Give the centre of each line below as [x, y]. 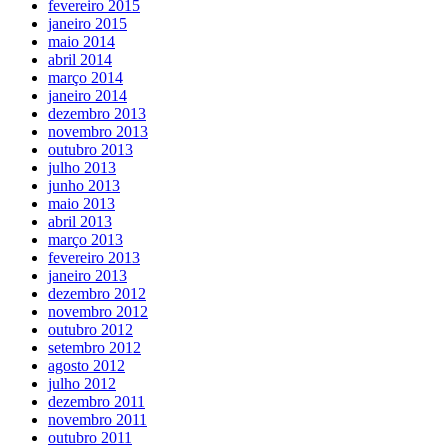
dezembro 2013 [97, 113]
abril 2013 [80, 221]
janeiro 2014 [87, 95]
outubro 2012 [90, 329]
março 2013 [85, 239]
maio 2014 [81, 41]
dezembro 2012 [97, 293]
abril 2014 [80, 59]
